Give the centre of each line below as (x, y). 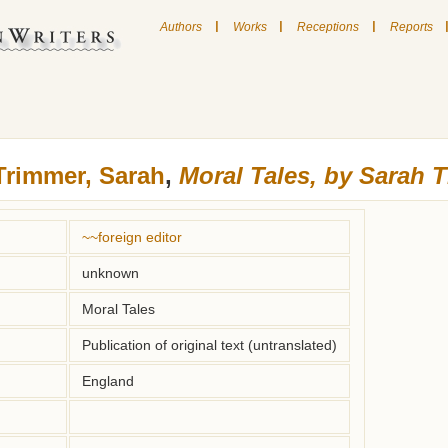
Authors (181, 26)
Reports (411, 26)
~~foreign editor (132, 237)
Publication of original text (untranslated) (209, 345)
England (108, 381)
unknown (110, 273)
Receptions (328, 26)
